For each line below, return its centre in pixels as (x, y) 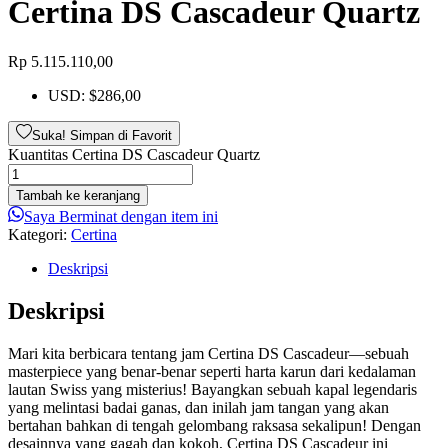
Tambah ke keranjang (78, 195)
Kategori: (39, 234)
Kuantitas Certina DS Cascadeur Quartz (134, 154)
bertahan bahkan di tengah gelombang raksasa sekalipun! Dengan (214, 425)
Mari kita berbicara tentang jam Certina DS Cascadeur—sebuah (208, 353)
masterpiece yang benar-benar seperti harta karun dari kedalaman (212, 371)
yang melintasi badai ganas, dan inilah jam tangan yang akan (198, 407)
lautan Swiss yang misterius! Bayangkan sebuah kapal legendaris (212, 389)
